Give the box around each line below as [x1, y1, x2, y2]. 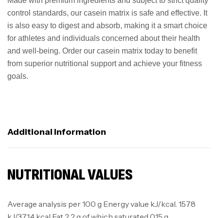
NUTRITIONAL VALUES [7, 165, 133, 184]
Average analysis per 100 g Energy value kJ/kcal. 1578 [7, 199, 196, 209]
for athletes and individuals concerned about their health [7, 34, 200, 42]
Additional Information [7, 126, 106, 137]
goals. [7, 72, 28, 80]
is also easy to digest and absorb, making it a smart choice [7, 21, 207, 30]
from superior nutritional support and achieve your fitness [7, 59, 202, 68]
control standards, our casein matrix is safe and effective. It [7, 8, 207, 17]
